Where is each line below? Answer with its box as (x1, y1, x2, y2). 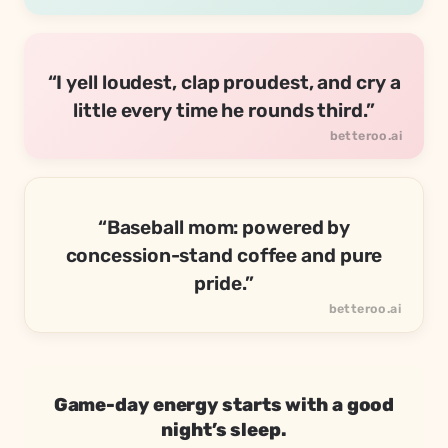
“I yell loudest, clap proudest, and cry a (47, 71, 401, 95)
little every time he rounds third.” (73, 99, 375, 123)
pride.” (194, 272, 254, 296)
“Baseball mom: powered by (97, 216, 351, 240)
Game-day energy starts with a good (53, 394, 395, 417)
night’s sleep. (161, 419, 287, 442)
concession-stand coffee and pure (65, 244, 383, 268)
